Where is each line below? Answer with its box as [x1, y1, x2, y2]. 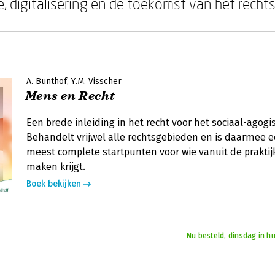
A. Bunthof [26, 76, 67, 87]
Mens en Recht [25, 88, 115, 104]
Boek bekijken [26, 179, 81, 189]
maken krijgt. [26, 161, 85, 172]
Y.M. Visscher [71, 76, 122, 87]
